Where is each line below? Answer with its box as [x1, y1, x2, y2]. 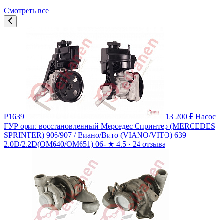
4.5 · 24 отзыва [114, 140, 165, 149]
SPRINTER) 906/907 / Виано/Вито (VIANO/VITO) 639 [4, 131, 186, 139]
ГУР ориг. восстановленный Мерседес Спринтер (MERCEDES [4, 122, 215, 131]
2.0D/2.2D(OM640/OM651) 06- [4, 140, 106, 149]
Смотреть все [4, 6, 49, 15]
